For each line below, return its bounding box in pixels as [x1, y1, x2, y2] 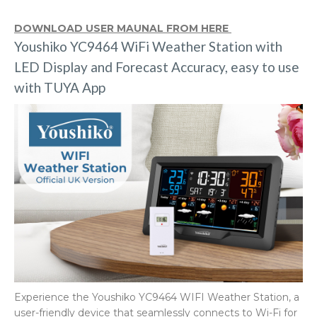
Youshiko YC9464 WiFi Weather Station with [14, 38, 282, 54]
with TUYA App [14, 79, 105, 96]
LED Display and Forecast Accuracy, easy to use [14, 59, 299, 75]
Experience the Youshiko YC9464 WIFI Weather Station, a [14, 291, 299, 304]
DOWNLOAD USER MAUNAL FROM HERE [14, 22, 231, 35]
